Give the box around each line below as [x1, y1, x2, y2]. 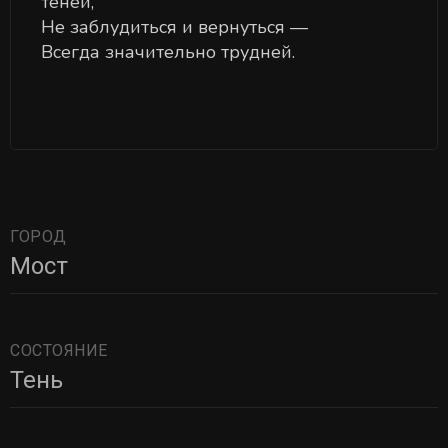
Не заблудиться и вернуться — [41, 15, 308, 39]
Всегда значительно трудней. [41, 40, 295, 64]
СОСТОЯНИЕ [10, 341, 108, 360]
